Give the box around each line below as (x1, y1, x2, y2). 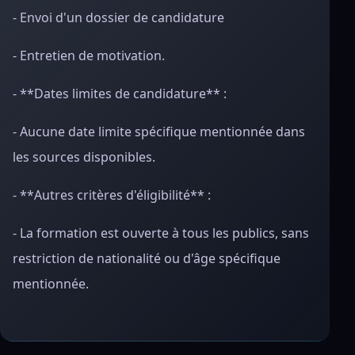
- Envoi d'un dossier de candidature (13, 9, 224, 26)
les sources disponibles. (13, 148, 155, 166)
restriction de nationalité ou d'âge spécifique (13, 250, 281, 267)
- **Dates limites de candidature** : (13, 85, 227, 102)
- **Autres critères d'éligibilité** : (13, 186, 211, 204)
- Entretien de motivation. (13, 47, 165, 64)
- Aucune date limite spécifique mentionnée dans (13, 123, 305, 140)
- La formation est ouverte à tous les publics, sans (13, 224, 309, 242)
